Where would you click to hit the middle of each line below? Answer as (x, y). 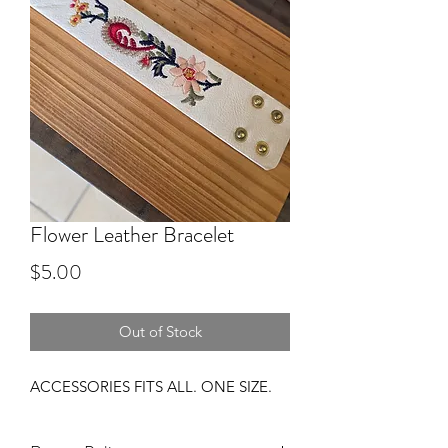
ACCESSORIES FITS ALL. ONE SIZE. (151, 386)
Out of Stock (160, 331)
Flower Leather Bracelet (132, 234)
